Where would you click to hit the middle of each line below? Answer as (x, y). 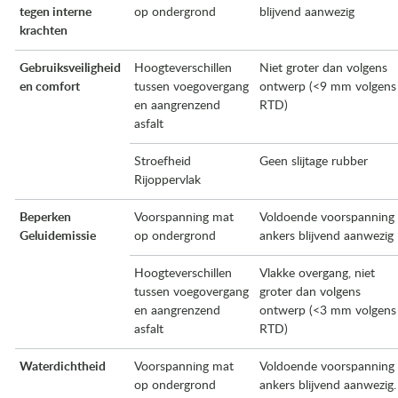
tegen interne (56, 12)
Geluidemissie (58, 236)
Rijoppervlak (167, 180)
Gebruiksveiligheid (70, 68)
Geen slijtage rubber (314, 162)
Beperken (45, 218)
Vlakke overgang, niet (317, 274)
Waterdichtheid (63, 367)
